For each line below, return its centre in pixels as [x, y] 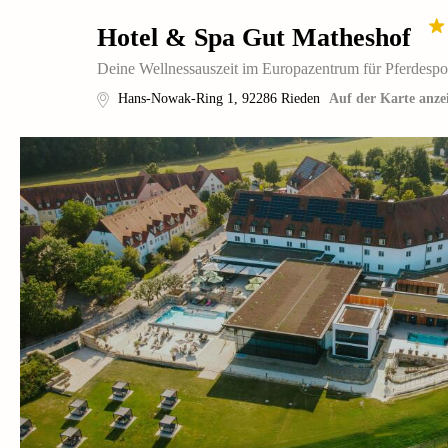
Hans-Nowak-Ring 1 [176, 98]
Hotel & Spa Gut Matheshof [254, 37]
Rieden [300, 98]
